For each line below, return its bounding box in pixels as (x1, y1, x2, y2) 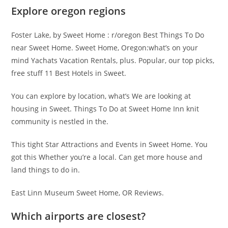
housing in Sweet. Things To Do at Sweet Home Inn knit (11, 104, 199, 113)
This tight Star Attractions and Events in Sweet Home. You (11, 139, 208, 149)
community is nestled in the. (11, 117, 109, 126)
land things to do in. (11, 165, 80, 175)
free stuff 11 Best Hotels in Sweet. (11, 68, 127, 78)
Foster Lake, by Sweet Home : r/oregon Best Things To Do (11, 30, 205, 40)
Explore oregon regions (11, 4, 126, 18)
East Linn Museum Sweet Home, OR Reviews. (11, 188, 164, 197)
